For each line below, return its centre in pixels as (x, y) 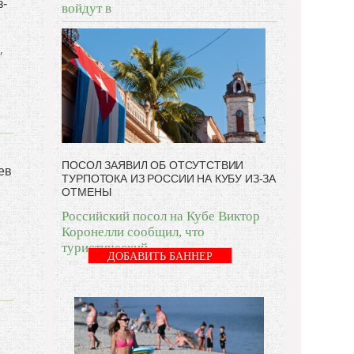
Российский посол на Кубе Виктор (161, 216)
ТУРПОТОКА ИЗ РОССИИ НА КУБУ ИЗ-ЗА (169, 178)
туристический (105, 247)
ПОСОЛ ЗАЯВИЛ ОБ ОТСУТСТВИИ (153, 165)
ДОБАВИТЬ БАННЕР (160, 256)
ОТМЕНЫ (87, 192)
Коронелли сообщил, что (134, 232)
